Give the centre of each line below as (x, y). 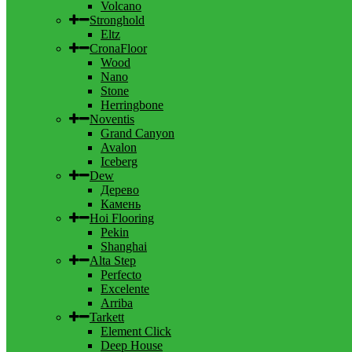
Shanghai (124, 246)
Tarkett (107, 317)
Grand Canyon (137, 133)
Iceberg (119, 161)
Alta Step (113, 260)
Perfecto (121, 274)
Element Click (136, 331)
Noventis (112, 119)
